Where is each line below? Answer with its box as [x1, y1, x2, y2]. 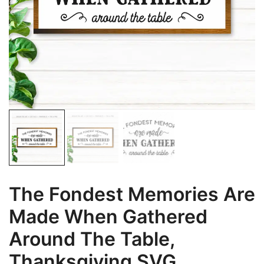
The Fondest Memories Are [9, 183, 255, 206]
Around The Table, [9, 227, 174, 250]
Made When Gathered [9, 205, 207, 228]
